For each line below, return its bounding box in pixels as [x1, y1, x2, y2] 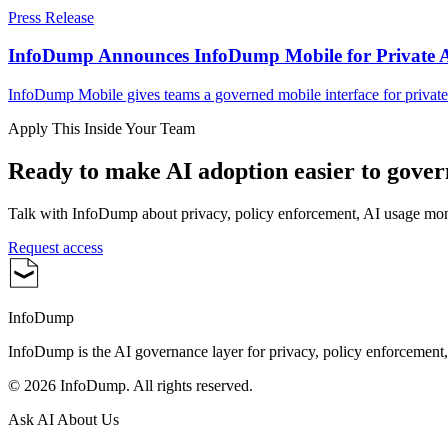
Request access [8, 238, 103, 256]
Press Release [8, 8, 94, 26]
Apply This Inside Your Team [8, 119, 195, 137]
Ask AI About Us [8, 410, 119, 428]
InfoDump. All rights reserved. [56, 376, 253, 394]
